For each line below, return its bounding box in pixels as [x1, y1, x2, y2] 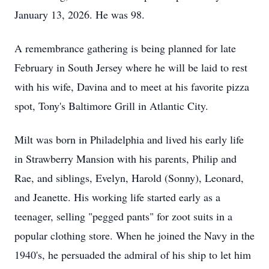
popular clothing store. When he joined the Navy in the [14, 228, 255, 243]
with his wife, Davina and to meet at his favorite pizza [14, 79, 249, 94]
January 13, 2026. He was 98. [14, 7, 145, 22]
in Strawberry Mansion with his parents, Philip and [14, 151, 237, 166]
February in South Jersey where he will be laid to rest [14, 60, 247, 74]
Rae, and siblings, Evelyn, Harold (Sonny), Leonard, [14, 171, 244, 185]
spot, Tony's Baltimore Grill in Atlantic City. [14, 98, 208, 113]
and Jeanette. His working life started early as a [14, 190, 220, 204]
